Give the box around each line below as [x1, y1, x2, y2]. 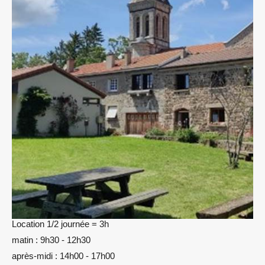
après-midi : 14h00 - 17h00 [12, 251, 115, 261]
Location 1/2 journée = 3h [12, 219, 109, 229]
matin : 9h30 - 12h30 [12, 235, 91, 245]
